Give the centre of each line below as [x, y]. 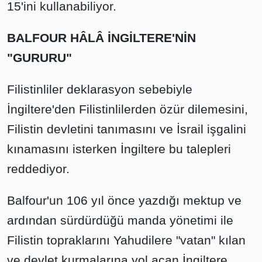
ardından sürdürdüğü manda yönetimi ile [120, 220]
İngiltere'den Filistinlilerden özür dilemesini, [127, 109]
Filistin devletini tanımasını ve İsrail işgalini [127, 129]
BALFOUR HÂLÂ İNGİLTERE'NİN [101, 38]
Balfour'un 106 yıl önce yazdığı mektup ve [124, 201]
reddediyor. [38, 169]
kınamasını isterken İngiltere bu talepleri [119, 149]
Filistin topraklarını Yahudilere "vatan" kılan [126, 240]
